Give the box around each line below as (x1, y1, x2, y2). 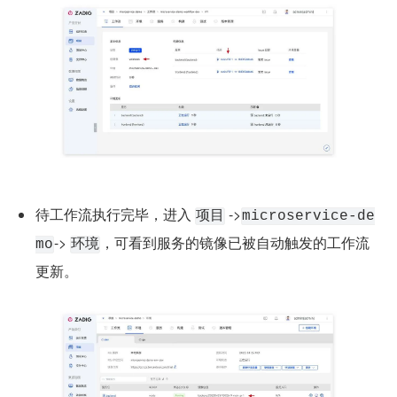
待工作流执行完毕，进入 (35, 204, 195, 225)
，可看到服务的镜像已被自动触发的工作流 (100, 232, 370, 253)
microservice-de (242, 208, 375, 225)
